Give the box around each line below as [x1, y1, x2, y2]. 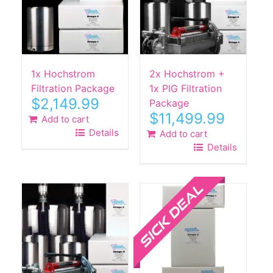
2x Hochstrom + [149, 67, 225, 80]
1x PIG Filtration [149, 82, 222, 94]
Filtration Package [31, 82, 115, 94]
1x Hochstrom [31, 67, 95, 80]
